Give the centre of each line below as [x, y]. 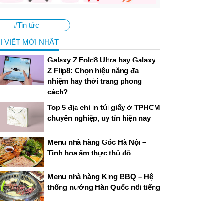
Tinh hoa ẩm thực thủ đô [89, 153]
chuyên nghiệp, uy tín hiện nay [99, 118]
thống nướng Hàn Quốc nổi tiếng [104, 187]
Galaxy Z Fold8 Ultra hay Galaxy [101, 60]
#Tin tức [27, 25]
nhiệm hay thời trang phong [94, 81]
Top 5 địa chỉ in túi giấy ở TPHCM [104, 108]
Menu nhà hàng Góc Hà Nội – [97, 142]
